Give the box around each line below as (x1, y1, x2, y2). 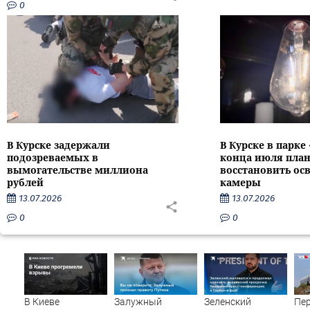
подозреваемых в (7, 150, 98, 164)
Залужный (114, 295, 162, 307)
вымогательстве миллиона (7, 163, 148, 176)
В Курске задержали (7, 138, 110, 152)
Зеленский (204, 295, 251, 307)
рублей (7, 175, 44, 189)
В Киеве (24, 295, 60, 307)
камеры (219, 175, 261, 189)
